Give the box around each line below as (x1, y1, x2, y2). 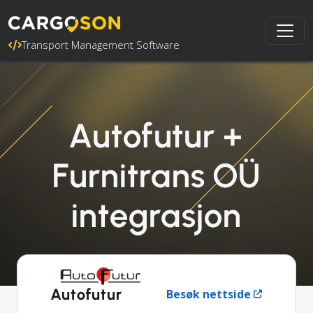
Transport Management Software (22, 38, 180, 52)
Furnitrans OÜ (52, 155, 261, 196)
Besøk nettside (166, 286, 251, 302)
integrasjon (71, 195, 242, 235)
